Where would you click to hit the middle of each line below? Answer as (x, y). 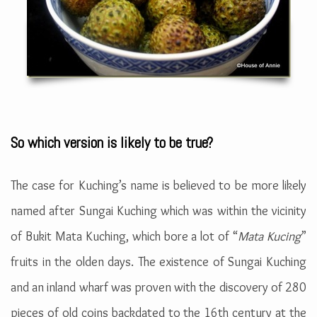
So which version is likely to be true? (112, 142)
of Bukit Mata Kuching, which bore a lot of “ (125, 236)
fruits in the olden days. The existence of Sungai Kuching (158, 261)
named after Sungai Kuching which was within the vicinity (158, 211)
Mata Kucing (270, 236)
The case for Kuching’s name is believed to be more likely (158, 185)
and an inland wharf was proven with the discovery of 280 (158, 287)
